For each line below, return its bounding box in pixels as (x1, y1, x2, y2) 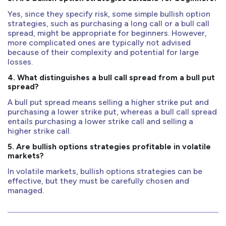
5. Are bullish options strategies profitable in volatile (8, 142, 211, 152)
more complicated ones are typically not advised (8, 38, 191, 48)
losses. (8, 57, 33, 67)
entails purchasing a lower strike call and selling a (8, 117, 193, 127)
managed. (8, 186, 44, 196)
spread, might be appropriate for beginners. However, (8, 28, 207, 38)
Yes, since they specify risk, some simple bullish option (8, 9, 210, 19)
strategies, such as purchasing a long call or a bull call (8, 19, 209, 29)
